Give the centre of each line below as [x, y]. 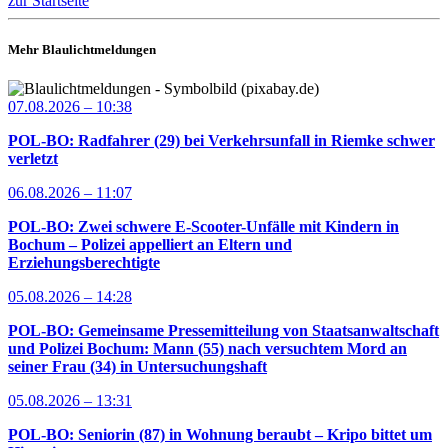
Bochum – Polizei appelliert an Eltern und [150, 245]
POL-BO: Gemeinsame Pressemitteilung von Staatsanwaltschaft [223, 331]
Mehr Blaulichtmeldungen [82, 50]
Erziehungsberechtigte [84, 263]
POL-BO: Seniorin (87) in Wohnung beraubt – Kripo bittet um [220, 435]
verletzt [33, 159]
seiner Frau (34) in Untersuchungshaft [137, 367]
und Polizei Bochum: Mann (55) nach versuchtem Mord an [207, 349]
